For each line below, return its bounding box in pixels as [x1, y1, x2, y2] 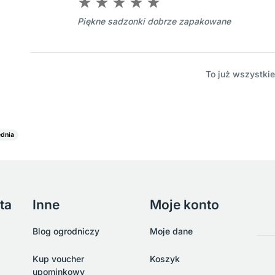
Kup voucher [32, 254, 84, 264]
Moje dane [149, 226, 193, 236]
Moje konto [149, 197, 219, 212]
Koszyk [149, 254, 180, 264]
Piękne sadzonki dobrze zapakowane [77, 16, 231, 27]
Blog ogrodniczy [32, 226, 99, 236]
